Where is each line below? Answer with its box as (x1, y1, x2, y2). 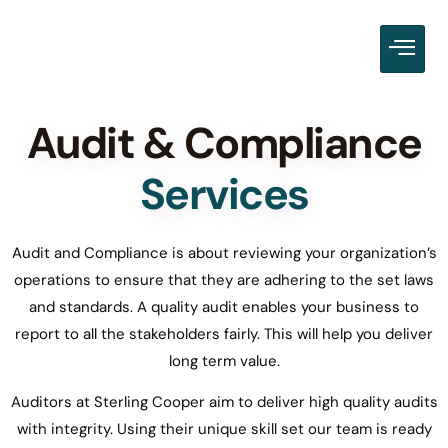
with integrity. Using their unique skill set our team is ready (16, 419, 432, 440)
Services (139, 166, 309, 222)
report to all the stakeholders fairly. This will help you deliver (15, 324, 433, 344)
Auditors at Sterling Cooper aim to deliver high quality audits (10, 392, 438, 413)
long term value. (168, 351, 280, 371)
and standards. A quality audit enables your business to (29, 297, 419, 317)
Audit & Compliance (26, 115, 422, 171)
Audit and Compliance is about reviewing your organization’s (11, 243, 437, 263)
